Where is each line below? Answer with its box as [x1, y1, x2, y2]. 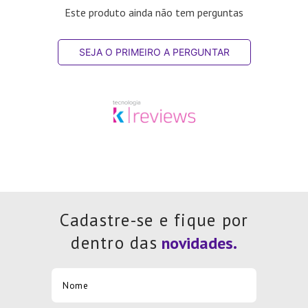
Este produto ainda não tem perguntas [65, 5, 243, 19]
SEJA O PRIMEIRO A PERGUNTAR [78, 45, 230, 58]
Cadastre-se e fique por [59, 209, 249, 232]
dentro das [71, 232, 157, 254]
